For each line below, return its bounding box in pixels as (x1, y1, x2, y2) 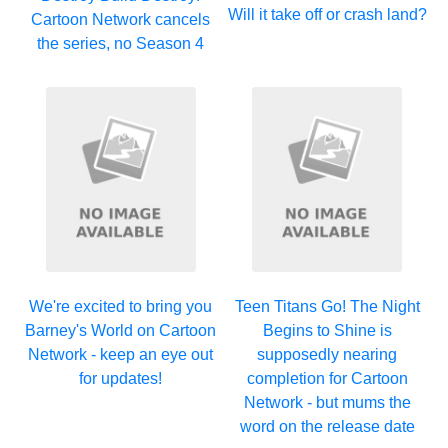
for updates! (79, 369, 163, 387)
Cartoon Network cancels (31, 11, 211, 28)
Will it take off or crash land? (227, 6, 427, 24)
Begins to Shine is (262, 321, 392, 339)
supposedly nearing (257, 345, 398, 363)
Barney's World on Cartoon (25, 321, 217, 339)
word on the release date (239, 417, 415, 435)
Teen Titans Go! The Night (234, 297, 420, 315)
